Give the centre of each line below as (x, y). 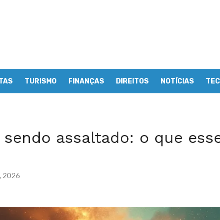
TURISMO (41, 81)
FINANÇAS (86, 81)
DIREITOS (132, 81)
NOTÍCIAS (177, 81)
